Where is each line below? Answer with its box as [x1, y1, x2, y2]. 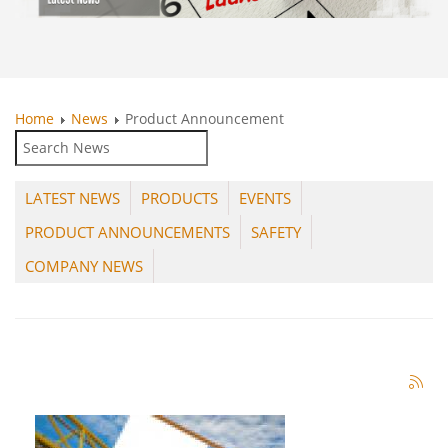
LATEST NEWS [25, 188, 120, 209]
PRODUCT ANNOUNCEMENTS [25, 222, 230, 243]
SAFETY [251, 222, 301, 243]
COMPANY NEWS [25, 256, 143, 277]
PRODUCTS [141, 188, 218, 209]
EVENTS [239, 188, 291, 209]
